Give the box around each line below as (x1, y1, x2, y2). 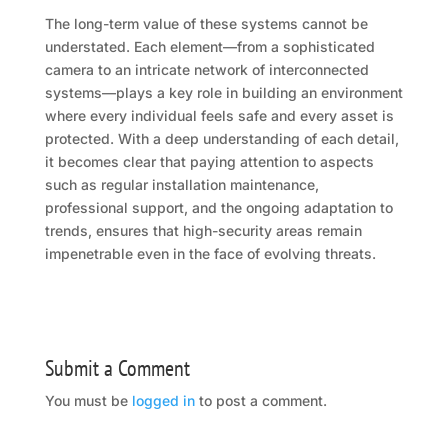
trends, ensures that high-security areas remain (44, 222, 362, 240)
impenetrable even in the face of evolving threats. (44, 245, 376, 263)
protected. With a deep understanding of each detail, (44, 130, 399, 148)
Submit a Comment (44, 354, 190, 383)
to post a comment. (194, 392, 327, 410)
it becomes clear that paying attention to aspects (44, 153, 374, 171)
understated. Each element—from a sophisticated (44, 38, 375, 56)
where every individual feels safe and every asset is (44, 107, 394, 125)
